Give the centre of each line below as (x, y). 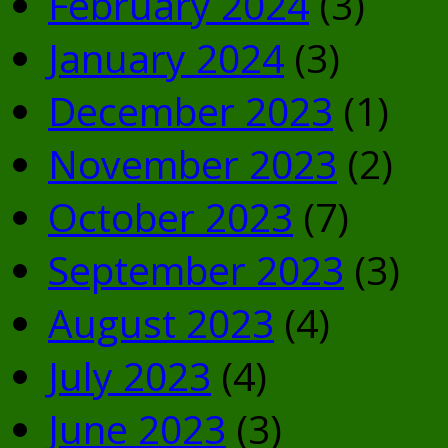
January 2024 (166, 58)
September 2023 (196, 270)
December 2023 (190, 111)
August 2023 (161, 323)
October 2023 (170, 217)
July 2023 (129, 376)
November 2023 (192, 164)
